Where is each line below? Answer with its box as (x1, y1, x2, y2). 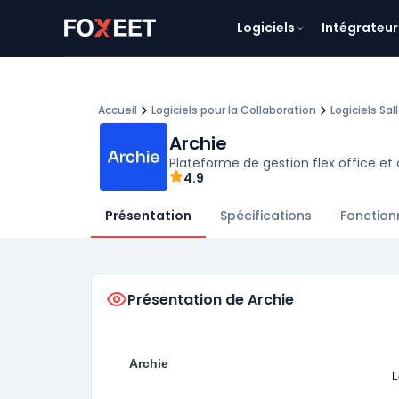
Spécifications (220, 207, 312, 224)
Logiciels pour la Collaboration (151, 102, 316, 118)
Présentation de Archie (127, 289, 294, 310)
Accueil (98, 102, 137, 118)
